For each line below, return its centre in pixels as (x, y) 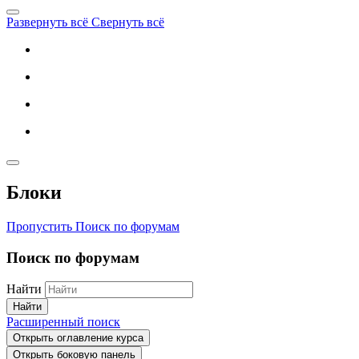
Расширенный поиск (63, 322)
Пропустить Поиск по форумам (93, 226)
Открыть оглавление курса (78, 338)
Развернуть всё (49, 22)
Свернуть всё (128, 22)
